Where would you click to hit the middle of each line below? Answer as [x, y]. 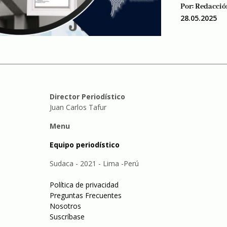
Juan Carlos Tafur [78, 107]
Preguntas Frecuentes [85, 195]
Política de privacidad [84, 185]
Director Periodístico [87, 97]
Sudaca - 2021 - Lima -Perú [94, 163]
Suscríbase [67, 217]
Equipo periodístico [84, 145]
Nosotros [65, 206]
